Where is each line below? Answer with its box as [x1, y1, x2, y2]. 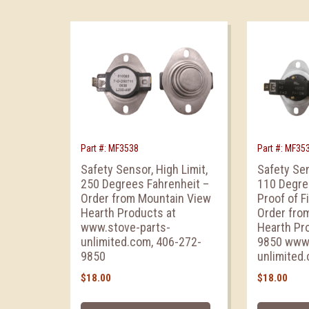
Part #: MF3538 [81, 142, 139, 154]
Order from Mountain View [81, 190, 211, 206]
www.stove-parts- [81, 219, 170, 235]
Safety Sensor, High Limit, [81, 161, 208, 177]
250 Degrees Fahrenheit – [81, 176, 209, 191]
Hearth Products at [81, 205, 176, 220]
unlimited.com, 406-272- [81, 234, 201, 249]
